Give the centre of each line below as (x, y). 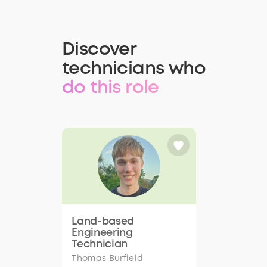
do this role (111, 88)
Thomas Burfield (108, 258)
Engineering (102, 233)
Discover (100, 50)
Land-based (103, 222)
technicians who (134, 69)
